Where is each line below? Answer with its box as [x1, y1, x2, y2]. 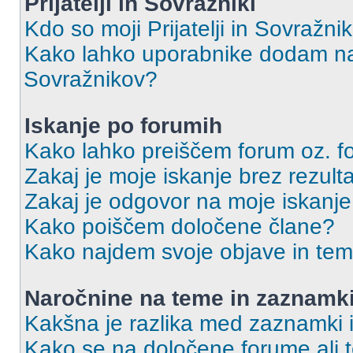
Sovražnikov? [24, 67, 158, 91]
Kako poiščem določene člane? [24, 214, 335, 239]
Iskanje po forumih [24, 113, 222, 138]
